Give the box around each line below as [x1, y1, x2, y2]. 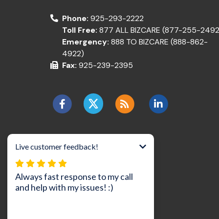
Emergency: [62, 37, 111, 47]
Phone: [62, 13, 90, 24]
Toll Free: [62, 25, 99, 36]
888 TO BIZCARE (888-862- [111, 37, 208, 47]
